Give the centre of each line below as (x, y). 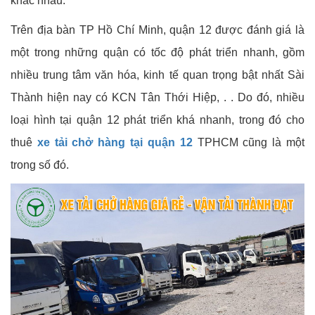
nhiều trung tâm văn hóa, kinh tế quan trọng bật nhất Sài (157, 75)
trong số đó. (40, 165)
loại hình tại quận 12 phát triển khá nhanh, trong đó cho (157, 120)
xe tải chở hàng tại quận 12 (115, 143)
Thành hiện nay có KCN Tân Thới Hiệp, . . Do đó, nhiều (157, 98)
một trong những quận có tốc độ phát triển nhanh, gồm (157, 53)
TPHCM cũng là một (249, 143)
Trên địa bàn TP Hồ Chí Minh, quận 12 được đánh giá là (157, 30)
